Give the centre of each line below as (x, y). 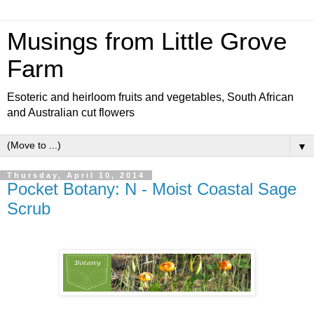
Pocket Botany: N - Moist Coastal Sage (152, 189)
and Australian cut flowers (71, 112)
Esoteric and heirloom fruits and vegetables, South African (150, 97)
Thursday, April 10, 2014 (76, 175)
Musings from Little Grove (147, 41)
